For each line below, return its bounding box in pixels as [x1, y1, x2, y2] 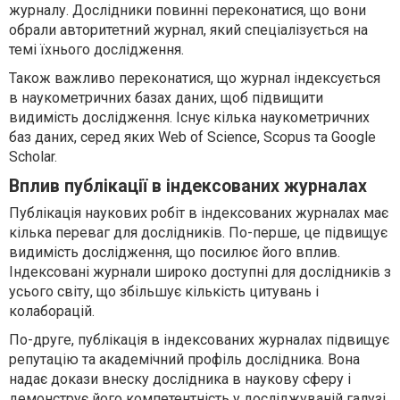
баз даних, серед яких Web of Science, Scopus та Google [9, 128, 376, 146]
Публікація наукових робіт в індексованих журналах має [9, 204, 388, 221]
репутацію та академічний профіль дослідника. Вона [9, 350, 360, 368]
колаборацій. [9, 302, 95, 320]
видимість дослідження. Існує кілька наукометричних [9, 108, 370, 126]
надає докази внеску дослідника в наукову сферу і [9, 370, 351, 387]
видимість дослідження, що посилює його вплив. [9, 243, 340, 261]
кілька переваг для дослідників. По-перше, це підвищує [9, 223, 387, 241]
